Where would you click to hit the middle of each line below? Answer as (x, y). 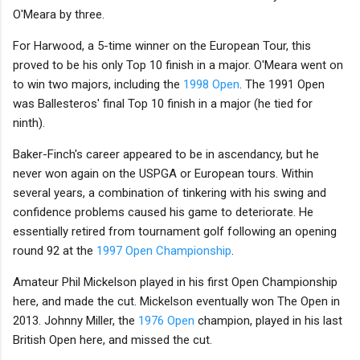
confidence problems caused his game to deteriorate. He (163, 212)
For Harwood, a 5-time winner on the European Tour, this (162, 45)
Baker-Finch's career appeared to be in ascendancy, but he (166, 154)
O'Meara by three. (59, 14)
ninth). (29, 123)
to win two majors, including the (98, 84)
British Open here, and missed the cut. (112, 340)
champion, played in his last (268, 320)
